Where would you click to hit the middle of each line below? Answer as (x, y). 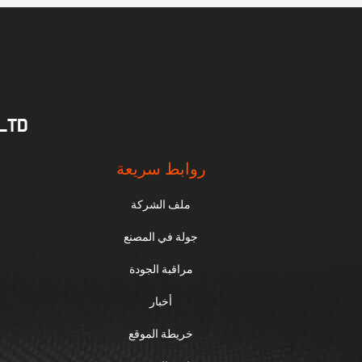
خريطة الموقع (161, 334)
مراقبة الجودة (161, 269)
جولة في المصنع (161, 237)
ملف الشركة (161, 204)
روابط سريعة (161, 170)
